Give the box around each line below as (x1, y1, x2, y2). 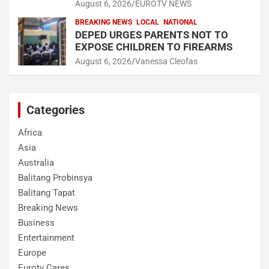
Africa (18, 127, 42, 138)
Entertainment (18, 232, 74, 243)
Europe (18, 247, 46, 258)
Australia (18, 157, 54, 168)
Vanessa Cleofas (135, 56, 198, 66)
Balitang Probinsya (18, 172, 92, 183)
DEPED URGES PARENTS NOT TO (75, 28, 228, 41)
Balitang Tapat (18, 187, 75, 198)
